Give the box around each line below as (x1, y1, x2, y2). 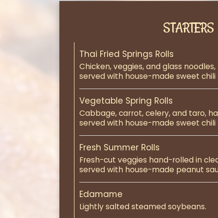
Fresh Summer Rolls (79, 142, 160, 153)
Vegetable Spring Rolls (79, 95, 173, 107)
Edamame (79, 188, 123, 200)
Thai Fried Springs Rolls (79, 48, 174, 60)
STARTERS (163, 19, 214, 36)
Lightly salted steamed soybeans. (79, 201, 206, 212)
